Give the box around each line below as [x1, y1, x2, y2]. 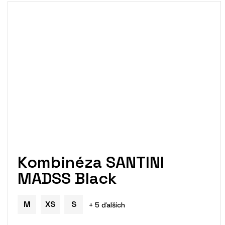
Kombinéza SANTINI [18, 152, 164, 172]
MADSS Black [18, 168, 117, 188]
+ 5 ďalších [89, 200, 125, 209]
